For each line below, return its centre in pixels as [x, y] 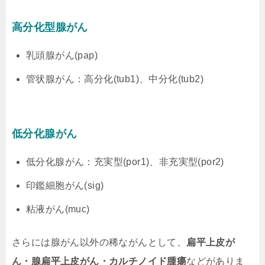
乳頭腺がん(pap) [62, 55]
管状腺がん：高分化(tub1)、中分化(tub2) [115, 79]
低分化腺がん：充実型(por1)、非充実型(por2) [125, 161]
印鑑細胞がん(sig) [65, 185]
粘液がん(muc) [58, 209]
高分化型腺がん [50, 27]
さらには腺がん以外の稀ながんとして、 [99, 242]
